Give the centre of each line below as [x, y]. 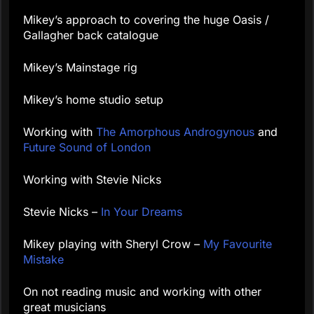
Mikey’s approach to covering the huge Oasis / [146, 20]
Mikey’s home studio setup [93, 100]
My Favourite [238, 244]
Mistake [43, 260]
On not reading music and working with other [142, 292]
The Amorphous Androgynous [175, 132]
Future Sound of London [87, 148]
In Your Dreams [142, 212]
